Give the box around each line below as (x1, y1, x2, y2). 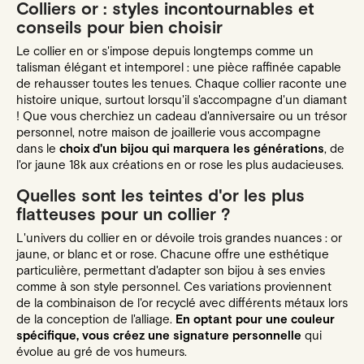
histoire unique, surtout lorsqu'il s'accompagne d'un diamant (16, 92, 347, 108)
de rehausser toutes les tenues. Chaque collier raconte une (16, 76, 347, 92)
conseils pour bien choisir (16, 16, 223, 39)
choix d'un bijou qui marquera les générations (59, 141, 324, 157)
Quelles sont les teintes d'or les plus (16, 184, 305, 207)
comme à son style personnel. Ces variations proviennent (16, 279, 331, 295)
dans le (16, 141, 59, 157)
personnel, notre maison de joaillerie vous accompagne (16, 124, 321, 141)
